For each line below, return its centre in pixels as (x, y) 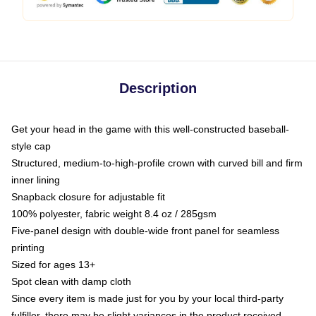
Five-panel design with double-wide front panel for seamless (145, 231)
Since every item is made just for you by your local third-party (147, 298)
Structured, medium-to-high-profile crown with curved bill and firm (157, 163)
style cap (31, 146)
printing (28, 248)
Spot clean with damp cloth (71, 281)
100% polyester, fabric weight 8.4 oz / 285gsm (114, 214)
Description (158, 88)
